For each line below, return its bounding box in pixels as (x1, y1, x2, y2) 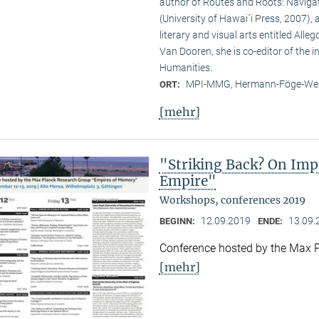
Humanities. (159, 61, 212, 73)
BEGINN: (159, 215, 197, 226)
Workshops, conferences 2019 (159, 193, 305, 206)
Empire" (159, 172, 216, 189)
